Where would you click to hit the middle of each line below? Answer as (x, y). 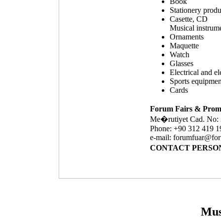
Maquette (184, 46)
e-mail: (162, 137)
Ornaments (187, 37)
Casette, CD (189, 19)
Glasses (182, 63)
